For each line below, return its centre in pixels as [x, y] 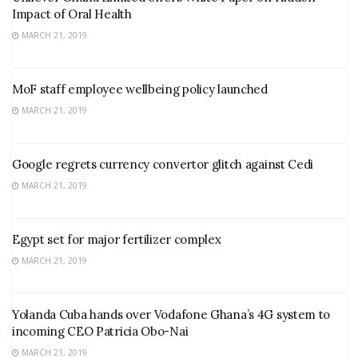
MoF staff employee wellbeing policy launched [140, 89]
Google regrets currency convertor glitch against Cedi [163, 164]
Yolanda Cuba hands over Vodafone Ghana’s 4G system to [171, 314]
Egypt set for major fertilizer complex [117, 239]
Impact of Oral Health [72, 14]
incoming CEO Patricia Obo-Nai [100, 331]
